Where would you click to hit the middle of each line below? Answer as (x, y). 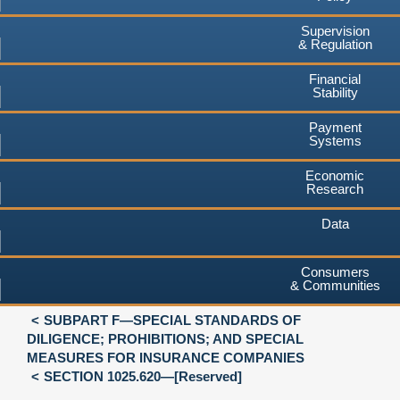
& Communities (335, 285)
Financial (335, 79)
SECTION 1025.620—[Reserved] (143, 376)
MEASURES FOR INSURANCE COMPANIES (166, 357)
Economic (335, 175)
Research (335, 188)
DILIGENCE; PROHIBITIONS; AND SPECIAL (165, 338)
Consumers (335, 271)
